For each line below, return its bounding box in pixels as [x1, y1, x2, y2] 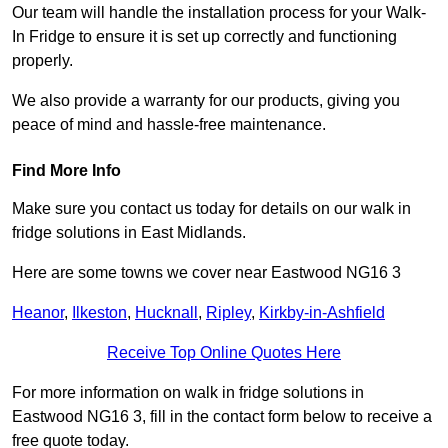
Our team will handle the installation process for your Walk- [12, 4, 426, 22]
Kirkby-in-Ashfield [259, 304, 385, 322]
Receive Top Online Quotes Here [107, 344, 341, 362]
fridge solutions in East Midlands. [12, 224, 246, 242]
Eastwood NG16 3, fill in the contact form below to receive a [12, 408, 432, 426]
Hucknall [135, 304, 198, 322]
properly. [12, 52, 77, 70]
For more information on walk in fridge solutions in [12, 384, 364, 402]
